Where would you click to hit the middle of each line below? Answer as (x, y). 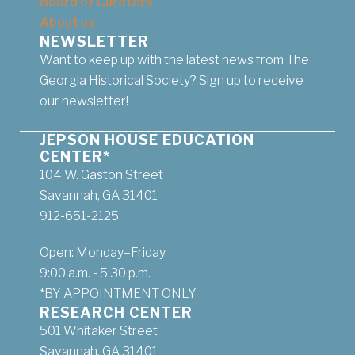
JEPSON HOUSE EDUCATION (147, 139)
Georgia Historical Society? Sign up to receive (172, 80)
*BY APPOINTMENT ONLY (118, 293)
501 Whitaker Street (99, 330)
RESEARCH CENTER (116, 312)
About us (67, 22)
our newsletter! (84, 101)
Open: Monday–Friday (103, 252)
